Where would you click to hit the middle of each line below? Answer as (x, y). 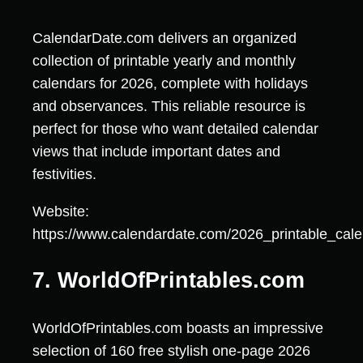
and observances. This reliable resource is (169, 106)
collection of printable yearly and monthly (164, 60)
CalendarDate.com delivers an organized (164, 38)
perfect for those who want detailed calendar (175, 128)
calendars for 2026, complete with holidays (170, 83)
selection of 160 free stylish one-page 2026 (171, 350)
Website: (61, 211)
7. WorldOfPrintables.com (169, 281)
